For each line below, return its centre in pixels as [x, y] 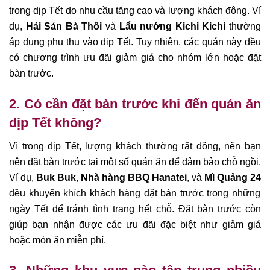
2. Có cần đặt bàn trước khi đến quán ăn [135, 104]
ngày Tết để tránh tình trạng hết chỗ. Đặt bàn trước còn [135, 209]
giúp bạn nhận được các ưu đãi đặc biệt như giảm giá [135, 224]
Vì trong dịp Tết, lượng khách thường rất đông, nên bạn [135, 146]
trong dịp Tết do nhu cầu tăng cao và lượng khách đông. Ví [135, 11]
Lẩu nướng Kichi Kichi [172, 27]
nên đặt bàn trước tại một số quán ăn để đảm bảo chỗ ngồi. [135, 162]
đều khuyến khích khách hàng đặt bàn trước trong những [135, 193]
